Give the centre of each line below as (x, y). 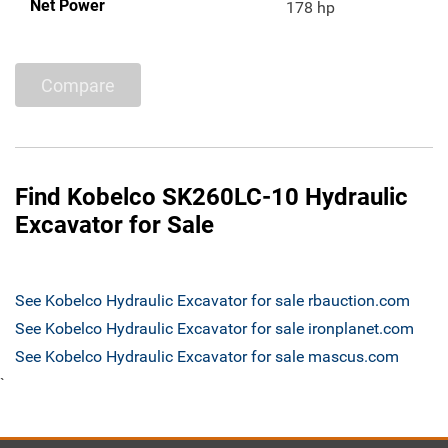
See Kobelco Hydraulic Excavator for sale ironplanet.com (214, 329)
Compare (78, 85)
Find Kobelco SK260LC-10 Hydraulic (211, 197)
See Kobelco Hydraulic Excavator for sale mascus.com (207, 357)
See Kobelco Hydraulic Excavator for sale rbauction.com (212, 301)
